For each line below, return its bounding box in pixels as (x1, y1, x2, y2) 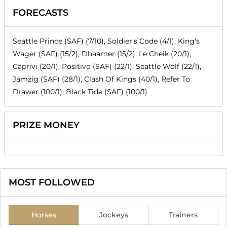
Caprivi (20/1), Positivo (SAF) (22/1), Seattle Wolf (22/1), (13, 62, 201, 71)
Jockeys (99, 210, 128, 220)
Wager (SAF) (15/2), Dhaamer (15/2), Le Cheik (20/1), (13, 49, 191, 59)
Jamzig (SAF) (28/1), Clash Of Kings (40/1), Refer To (13, 74, 190, 84)
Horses (31, 210, 56, 220)
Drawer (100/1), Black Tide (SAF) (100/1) (13, 87, 147, 97)
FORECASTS (13, 7, 68, 19)
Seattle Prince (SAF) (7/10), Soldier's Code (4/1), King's (13, 36, 200, 46)
